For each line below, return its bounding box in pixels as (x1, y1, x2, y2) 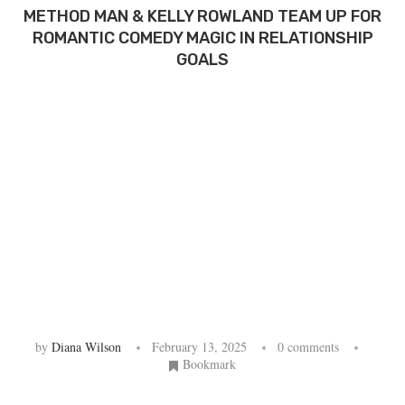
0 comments (278, 337, 339, 355)
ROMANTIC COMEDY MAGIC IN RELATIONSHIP (32, 27, 373, 48)
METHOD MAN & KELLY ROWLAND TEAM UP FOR (24, 5, 381, 26)
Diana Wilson (52, 337, 121, 355)
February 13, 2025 (152, 337, 247, 355)
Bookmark (183, 354, 236, 372)
